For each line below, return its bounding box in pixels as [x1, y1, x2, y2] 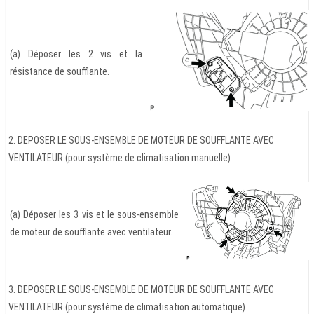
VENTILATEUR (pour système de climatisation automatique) [8, 301, 245, 313]
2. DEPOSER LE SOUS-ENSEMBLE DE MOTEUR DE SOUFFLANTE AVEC [8, 134, 274, 146]
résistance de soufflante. [10, 65, 109, 77]
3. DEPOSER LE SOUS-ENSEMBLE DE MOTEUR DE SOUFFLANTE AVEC [8, 283, 274, 295]
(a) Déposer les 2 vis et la [10, 48, 142, 60]
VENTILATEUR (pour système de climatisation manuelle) [8, 151, 231, 163]
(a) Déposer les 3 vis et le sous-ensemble [10, 208, 179, 220]
